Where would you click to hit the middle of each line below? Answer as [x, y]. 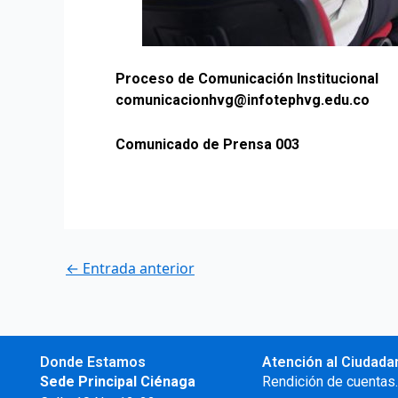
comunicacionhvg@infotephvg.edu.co [243, 100]
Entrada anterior [137, 269]
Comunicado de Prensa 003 [207, 144]
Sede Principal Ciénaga [119, 382]
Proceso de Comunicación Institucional [247, 79]
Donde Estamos [92, 362]
